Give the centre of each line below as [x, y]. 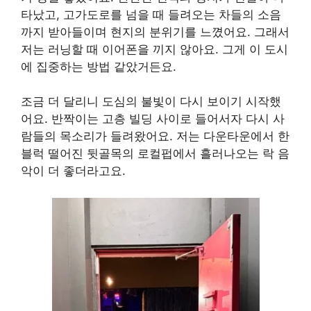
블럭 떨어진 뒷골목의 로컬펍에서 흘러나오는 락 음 [155, 154]
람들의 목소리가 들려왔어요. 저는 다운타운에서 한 [155, 136]
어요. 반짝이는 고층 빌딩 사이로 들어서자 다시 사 [153, 119]
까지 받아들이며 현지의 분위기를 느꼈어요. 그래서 [155, 32]
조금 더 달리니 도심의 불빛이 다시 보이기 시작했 [151, 102]
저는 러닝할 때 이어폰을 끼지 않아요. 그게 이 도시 [154, 49]
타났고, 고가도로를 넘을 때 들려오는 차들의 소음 [151, 14]
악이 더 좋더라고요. [73, 171]
